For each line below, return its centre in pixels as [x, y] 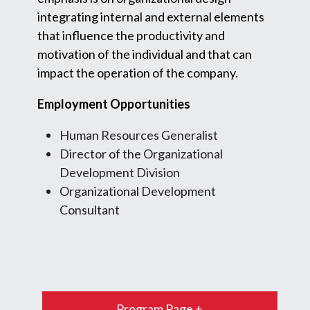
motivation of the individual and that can [145, 54]
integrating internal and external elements [151, 17]
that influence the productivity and [131, 36]
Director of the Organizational [141, 154]
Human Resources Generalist [139, 135]
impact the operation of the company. [138, 73]
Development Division [120, 173]
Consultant [90, 210]
